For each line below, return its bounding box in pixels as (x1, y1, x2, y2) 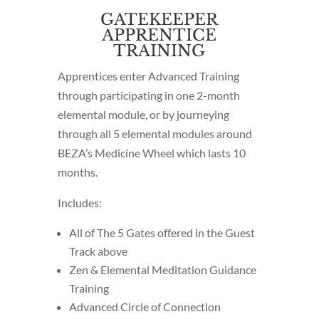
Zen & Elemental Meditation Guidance (68, 262, 256, 276)
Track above (68, 244, 127, 258)
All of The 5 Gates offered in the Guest (68, 225, 255, 239)
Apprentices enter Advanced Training (57, 68, 239, 83)
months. (57, 164, 98, 179)
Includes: (57, 195, 102, 209)
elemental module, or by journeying (57, 107, 229, 121)
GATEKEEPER (100, 9, 219, 29)
